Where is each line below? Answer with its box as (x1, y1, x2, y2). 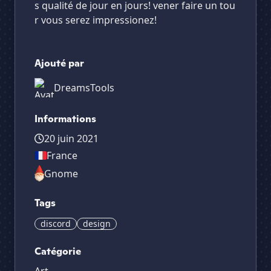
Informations (34, 113, 96, 125)
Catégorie (34, 245, 81, 258)
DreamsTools (54, 81, 114, 94)
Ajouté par (34, 57, 84, 70)
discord (41, 218, 71, 230)
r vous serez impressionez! (34, 13, 157, 27)
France (47, 149, 77, 162)
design (83, 218, 111, 230)
